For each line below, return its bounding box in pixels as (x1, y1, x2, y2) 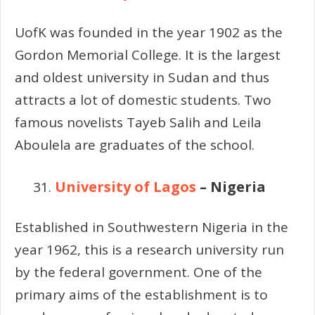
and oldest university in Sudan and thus (15, 67, 269, 86)
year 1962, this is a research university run (15, 240, 284, 259)
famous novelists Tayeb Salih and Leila (15, 112, 262, 131)
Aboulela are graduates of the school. (15, 135, 255, 154)
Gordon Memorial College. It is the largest (15, 45, 281, 64)
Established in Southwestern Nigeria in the (15, 217, 288, 236)
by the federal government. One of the (15, 262, 262, 281)
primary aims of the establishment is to (15, 285, 268, 304)
